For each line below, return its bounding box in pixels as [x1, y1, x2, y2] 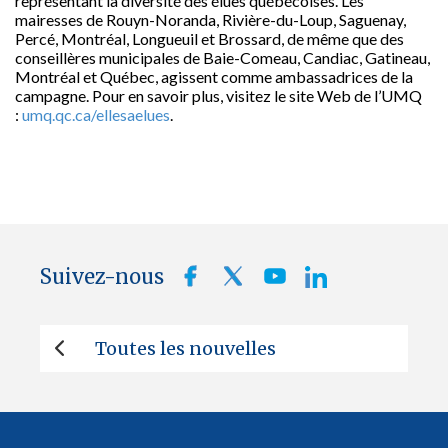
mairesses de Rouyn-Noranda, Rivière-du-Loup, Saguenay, [15, 10, 406, 29]
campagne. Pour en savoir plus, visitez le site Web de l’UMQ [15, 86, 422, 105]
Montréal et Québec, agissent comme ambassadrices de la [15, 67, 413, 86]
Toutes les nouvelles [95, 337, 276, 360]
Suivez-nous [40, 264, 164, 289]
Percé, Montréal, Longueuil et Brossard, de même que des [15, 29, 404, 48]
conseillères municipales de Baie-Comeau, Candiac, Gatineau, [15, 48, 430, 67]
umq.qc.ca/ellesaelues [22, 105, 170, 124]
